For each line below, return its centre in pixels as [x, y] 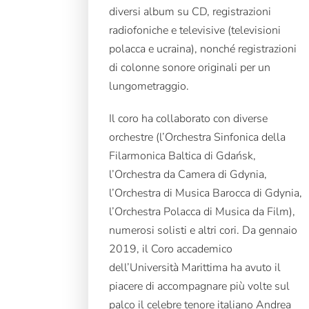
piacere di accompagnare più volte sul [200, 287]
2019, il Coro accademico [171, 249]
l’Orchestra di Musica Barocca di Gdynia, [206, 193]
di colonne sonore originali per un [190, 68]
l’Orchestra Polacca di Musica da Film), [202, 212]
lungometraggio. [149, 87]
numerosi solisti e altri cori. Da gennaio [203, 231]
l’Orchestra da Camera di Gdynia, [188, 175]
